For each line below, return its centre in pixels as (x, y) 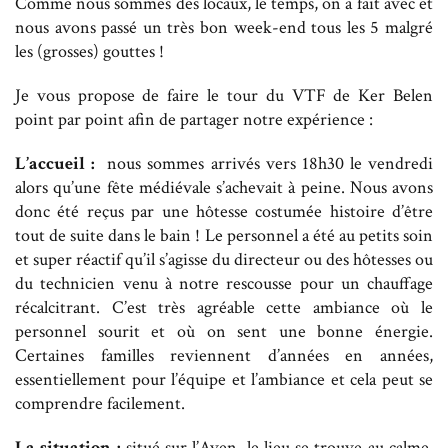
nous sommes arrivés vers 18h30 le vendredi (264, 163)
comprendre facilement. (100, 403)
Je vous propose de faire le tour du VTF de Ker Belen (224, 95)
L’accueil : (55, 163)
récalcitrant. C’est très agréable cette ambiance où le (224, 307)
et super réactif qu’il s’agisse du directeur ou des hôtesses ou (224, 259)
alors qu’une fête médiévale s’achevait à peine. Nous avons (224, 187)
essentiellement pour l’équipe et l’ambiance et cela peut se (224, 379)
